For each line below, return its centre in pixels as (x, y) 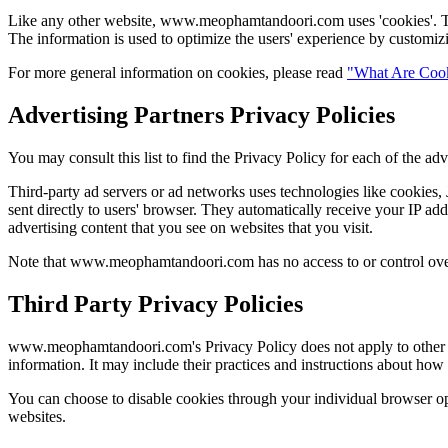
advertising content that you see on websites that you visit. (190, 227)
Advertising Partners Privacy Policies (201, 114)
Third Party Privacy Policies (155, 303)
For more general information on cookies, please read (177, 72)
